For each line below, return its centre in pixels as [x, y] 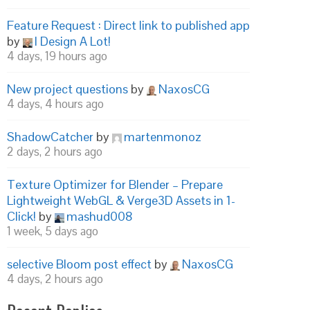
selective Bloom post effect [79, 264]
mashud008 [100, 216]
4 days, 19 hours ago [57, 56]
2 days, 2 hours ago [55, 152]
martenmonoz [163, 137]
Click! [21, 216]
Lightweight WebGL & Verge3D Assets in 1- [121, 200]
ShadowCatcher [50, 137]
